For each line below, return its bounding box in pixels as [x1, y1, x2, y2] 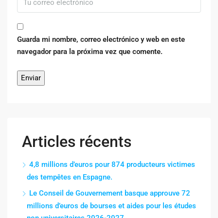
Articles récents [22, 132, 131, 151]
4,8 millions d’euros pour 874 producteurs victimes [29, 160, 195, 169]
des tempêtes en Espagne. [27, 172, 112, 182]
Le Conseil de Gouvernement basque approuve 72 [29, 188, 190, 198]
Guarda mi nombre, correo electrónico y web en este [17, 35, 185, 44]
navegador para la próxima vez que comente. [17, 47, 163, 56]
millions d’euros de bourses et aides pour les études [27, 201, 196, 210]
